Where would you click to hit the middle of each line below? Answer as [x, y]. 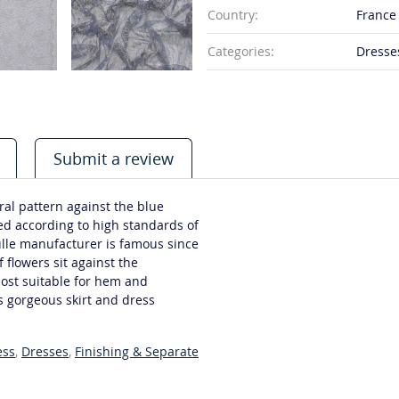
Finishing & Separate [137, 351]
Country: [233, 15]
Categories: [241, 52]
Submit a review [114, 159]
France [376, 15]
